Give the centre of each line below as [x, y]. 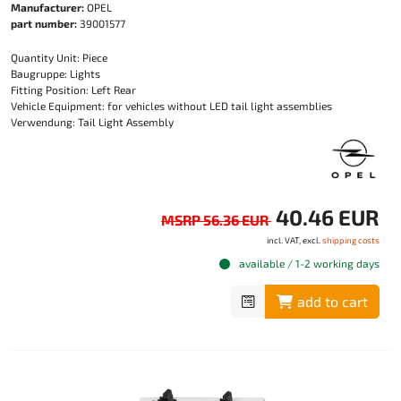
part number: [44, 23]
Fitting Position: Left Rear [73, 90]
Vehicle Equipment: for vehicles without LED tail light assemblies [171, 106]
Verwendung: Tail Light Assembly [92, 122]
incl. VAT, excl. [294, 240]
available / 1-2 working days [308, 263]
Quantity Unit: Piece [59, 57]
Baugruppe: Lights [55, 73]
